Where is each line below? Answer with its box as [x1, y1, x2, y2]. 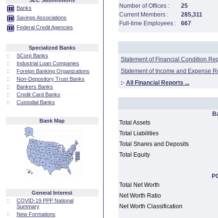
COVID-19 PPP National [17, 198, 73, 203]
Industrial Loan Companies [17, 60, 79, 66]
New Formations [17, 211, 55, 217]
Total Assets [119, 119, 150, 126]
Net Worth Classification [119, 203, 182, 210]
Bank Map [39, 118, 65, 124]
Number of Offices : [119, 2, 169, 9]
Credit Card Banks [17, 91, 60, 97]
